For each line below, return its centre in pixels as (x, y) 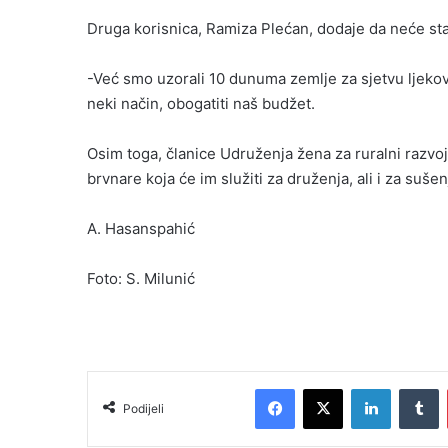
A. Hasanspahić (141, 229)
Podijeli (143, 409)
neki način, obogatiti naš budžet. (201, 104)
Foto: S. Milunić (141, 279)
